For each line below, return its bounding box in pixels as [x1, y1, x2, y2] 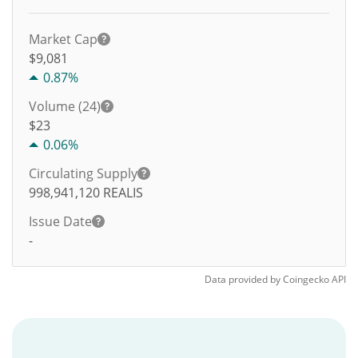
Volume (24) [29, 97, 101, 115]
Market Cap [29, 30, 97, 48]
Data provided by [205, 272, 280, 286]
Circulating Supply [29, 165, 137, 182]
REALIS [103, 184, 143, 201]
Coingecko [283, 272, 329, 286]
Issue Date [29, 213, 92, 230]
